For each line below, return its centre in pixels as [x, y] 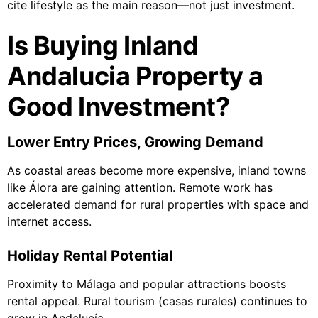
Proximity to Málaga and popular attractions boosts [147, 284]
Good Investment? [119, 107]
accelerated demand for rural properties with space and [158, 205]
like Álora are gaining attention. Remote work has [140, 188]
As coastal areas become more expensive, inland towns [157, 171]
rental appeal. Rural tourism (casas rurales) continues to [157, 301]
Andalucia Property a [136, 76]
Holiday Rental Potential [90, 256]
